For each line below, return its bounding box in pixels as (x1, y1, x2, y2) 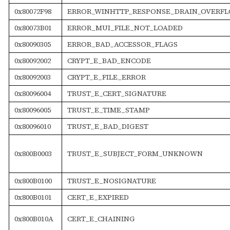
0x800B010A (14, 213, 53, 224)
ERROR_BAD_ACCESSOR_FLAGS (67, 39, 178, 49)
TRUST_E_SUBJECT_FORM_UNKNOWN (67, 148, 203, 159)
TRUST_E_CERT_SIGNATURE (67, 88, 166, 99)
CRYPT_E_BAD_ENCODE (67, 55, 151, 66)
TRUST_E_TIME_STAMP (67, 104, 150, 115)
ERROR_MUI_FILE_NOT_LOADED (67, 22, 183, 33)
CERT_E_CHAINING (67, 213, 135, 224)
